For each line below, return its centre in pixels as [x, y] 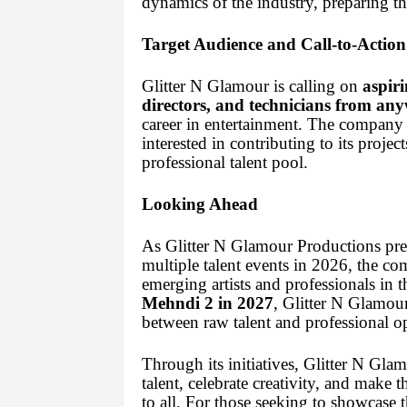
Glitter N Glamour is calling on [252, 86]
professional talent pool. [224, 163]
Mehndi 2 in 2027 [207, 303]
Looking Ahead [199, 204]
